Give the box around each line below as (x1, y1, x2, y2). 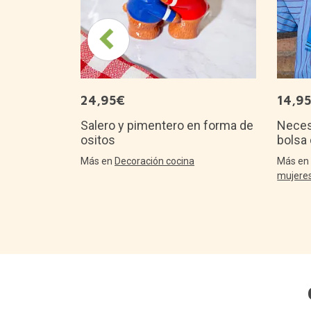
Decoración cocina (115, 155, 194, 167)
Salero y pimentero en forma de (81, 117, 253, 133)
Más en (81, 155, 115, 167)
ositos (81, 132, 115, 147)
